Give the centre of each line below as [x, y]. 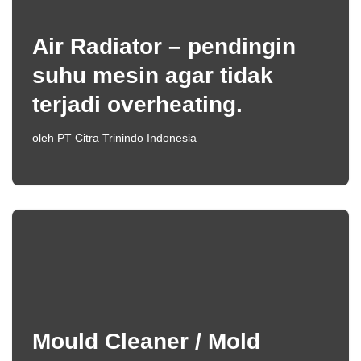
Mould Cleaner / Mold [146, 341]
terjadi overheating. [137, 104]
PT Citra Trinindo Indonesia [127, 138]
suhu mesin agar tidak [153, 75]
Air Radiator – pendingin [164, 46]
